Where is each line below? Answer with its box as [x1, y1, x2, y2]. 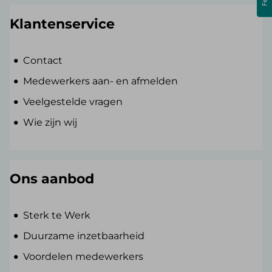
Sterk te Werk [23, 209, 91, 222]
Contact [23, 55, 63, 67]
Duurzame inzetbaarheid [23, 230, 145, 242]
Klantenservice [10, 16, 115, 33]
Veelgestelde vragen [23, 96, 123, 108]
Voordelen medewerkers [23, 251, 144, 263]
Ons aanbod [10, 171, 94, 188]
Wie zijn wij [23, 117, 78, 129]
